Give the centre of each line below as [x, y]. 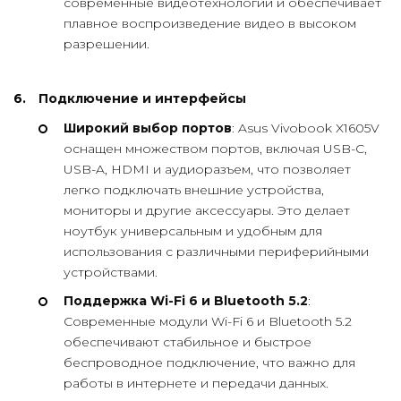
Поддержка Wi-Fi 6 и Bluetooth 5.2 [186, 301]
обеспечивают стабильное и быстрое [188, 342]
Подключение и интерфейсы [142, 98]
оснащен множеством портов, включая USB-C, [215, 148]
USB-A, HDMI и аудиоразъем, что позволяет [207, 169]
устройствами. [111, 272]
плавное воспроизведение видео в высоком [210, 23]
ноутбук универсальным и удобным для [193, 230]
